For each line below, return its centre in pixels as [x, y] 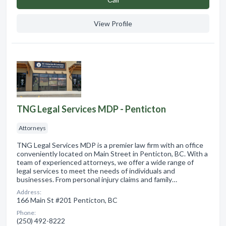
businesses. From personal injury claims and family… [97, 179]
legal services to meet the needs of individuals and [96, 171]
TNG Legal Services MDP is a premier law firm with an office [110, 145]
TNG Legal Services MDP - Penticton [91, 109]
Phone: [26, 212]
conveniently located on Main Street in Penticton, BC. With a [112, 153]
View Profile [113, 23]
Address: [29, 192]
